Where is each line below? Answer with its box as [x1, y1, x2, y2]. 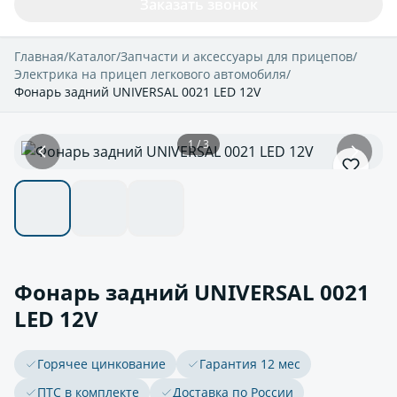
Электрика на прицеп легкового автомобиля [14, 66, 286, 82]
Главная [14, 48, 64, 65]
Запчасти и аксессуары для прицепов [121, 48, 353, 65]
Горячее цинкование [37, 355, 166, 372]
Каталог [68, 48, 116, 65]
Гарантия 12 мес [199, 355, 300, 372]
